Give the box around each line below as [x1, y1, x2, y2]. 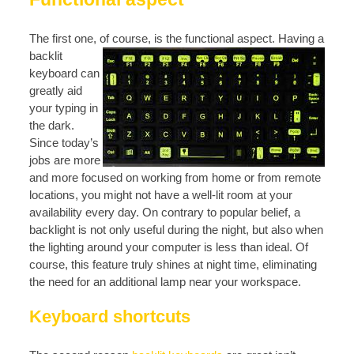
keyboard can [29, 66, 100, 80]
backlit [29, 49, 62, 62]
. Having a [272, 32, 324, 45]
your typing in [29, 101, 98, 115]
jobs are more [29, 153, 100, 167]
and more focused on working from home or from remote [29, 171, 321, 184]
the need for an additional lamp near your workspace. [29, 275, 301, 288]
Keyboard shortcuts [29, 307, 190, 326]
